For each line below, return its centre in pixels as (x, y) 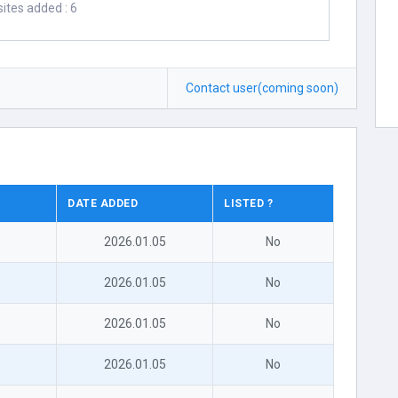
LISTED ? (249, 203)
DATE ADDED (103, 203)
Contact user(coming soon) (263, 88)
